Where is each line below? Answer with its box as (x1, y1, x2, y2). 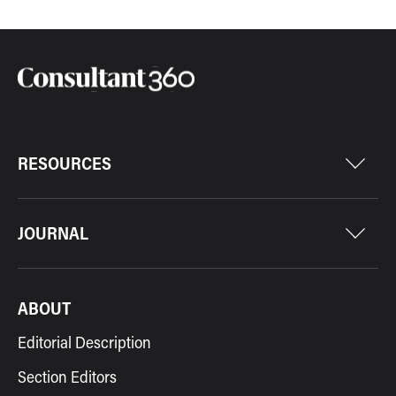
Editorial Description (18, 331, 151, 354)
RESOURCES (18, 152, 111, 175)
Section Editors (18, 366, 117, 388)
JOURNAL (18, 222, 88, 245)
